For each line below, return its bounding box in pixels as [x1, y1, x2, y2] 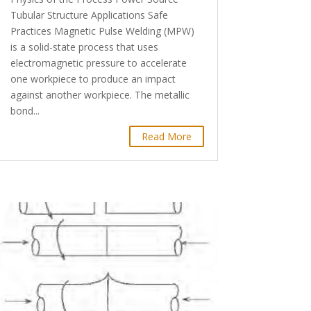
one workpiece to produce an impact [10, 72, 176, 86]
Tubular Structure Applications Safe [10, 8, 168, 22]
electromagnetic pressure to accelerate [10, 56, 187, 70]
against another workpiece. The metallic [10, 88, 190, 102]
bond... [10, 104, 40, 118]
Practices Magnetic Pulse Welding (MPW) [10, 24, 194, 38]
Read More [141, 130, 192, 144]
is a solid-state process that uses [10, 40, 158, 54]
